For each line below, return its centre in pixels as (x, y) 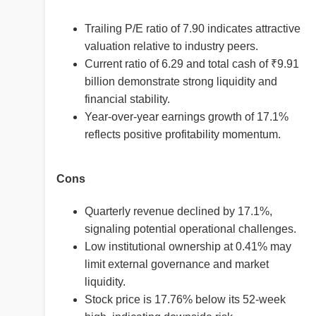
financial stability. (127, 99)
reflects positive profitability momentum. (183, 135)
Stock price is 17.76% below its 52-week (185, 299)
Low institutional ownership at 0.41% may (188, 246)
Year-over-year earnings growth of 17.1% (187, 117)
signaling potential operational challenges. (190, 229)
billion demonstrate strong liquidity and (181, 82)
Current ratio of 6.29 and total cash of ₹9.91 (192, 64)
